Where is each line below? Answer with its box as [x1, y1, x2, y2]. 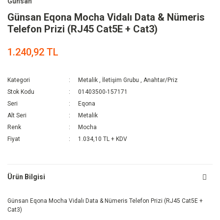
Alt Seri [7, 112, 27, 119]
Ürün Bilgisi [7, 172, 45, 181]
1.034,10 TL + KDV [78, 136, 128, 143]
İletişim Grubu [102, 77, 139, 84]
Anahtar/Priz [143, 77, 178, 84]
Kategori [7, 77, 30, 84]
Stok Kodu [7, 88, 34, 96]
